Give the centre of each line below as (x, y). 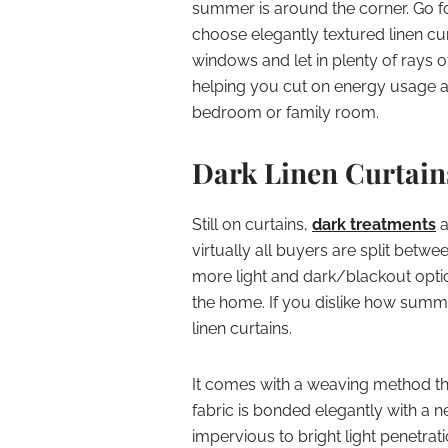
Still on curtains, (252, 224)
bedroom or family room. (285, 112)
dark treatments (374, 224)
